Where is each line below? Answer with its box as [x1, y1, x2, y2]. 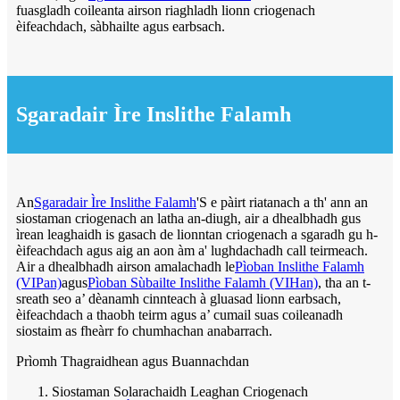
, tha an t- [318, 274, 371, 290]
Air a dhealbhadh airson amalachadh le [16, 258, 235, 274]
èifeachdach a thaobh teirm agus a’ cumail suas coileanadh [16, 306, 343, 322]
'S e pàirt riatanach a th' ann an [196, 194, 368, 210]
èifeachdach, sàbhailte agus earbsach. [16, 18, 225, 34]
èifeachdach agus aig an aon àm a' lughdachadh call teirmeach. [16, 242, 368, 258]
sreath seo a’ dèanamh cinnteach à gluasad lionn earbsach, [16, 290, 341, 306]
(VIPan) [16, 274, 62, 290]
